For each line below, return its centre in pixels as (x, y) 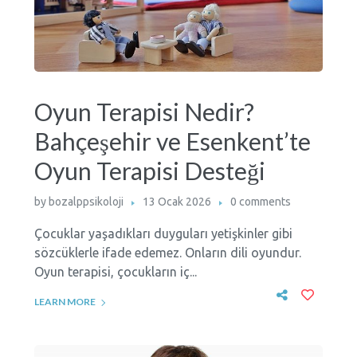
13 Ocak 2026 (177, 202)
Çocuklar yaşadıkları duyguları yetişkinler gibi (163, 234)
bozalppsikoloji (86, 202)
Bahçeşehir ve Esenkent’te (172, 141)
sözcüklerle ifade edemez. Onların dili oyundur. (167, 253)
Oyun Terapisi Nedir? (144, 112)
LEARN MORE (65, 302)
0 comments (260, 202)
